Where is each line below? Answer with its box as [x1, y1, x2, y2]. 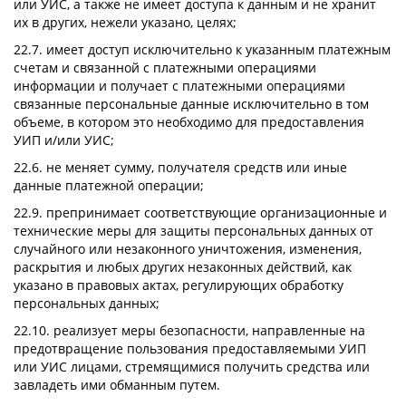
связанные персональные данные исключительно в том [14, 95, 369, 112]
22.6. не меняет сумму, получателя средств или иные [14, 159, 347, 176]
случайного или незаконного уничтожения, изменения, [14, 240, 362, 257]
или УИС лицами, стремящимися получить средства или [14, 358, 370, 375]
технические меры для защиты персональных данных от [14, 222, 373, 239]
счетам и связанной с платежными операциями [14, 59, 316, 76]
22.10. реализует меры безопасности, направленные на [14, 322, 365, 339]
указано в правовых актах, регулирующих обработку [14, 276, 343, 294]
